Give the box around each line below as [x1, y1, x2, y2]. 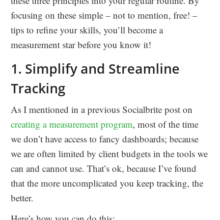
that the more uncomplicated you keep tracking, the [11, 176, 204, 189]
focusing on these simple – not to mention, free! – [11, 8, 198, 21]
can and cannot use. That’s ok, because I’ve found [11, 162, 197, 174]
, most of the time [133, 117, 199, 130]
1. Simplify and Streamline [11, 59, 180, 78]
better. [11, 191, 34, 204]
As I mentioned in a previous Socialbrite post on [11, 103, 193, 115]
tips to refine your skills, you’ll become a [11, 23, 164, 36]
